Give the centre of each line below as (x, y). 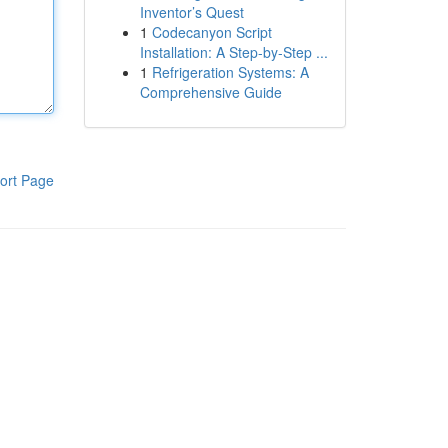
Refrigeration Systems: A (230, 72)
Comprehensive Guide (210, 92)
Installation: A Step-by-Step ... (233, 52)
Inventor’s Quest (191, 12)
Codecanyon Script (211, 32)
